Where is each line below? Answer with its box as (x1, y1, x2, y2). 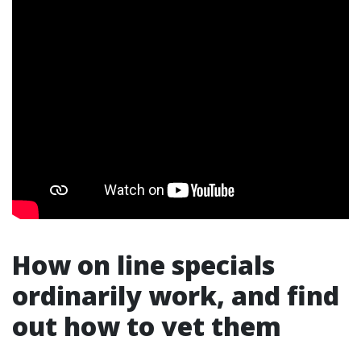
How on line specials (12, 247, 275, 283)
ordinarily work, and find (12, 278, 339, 313)
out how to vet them (12, 309, 281, 344)
